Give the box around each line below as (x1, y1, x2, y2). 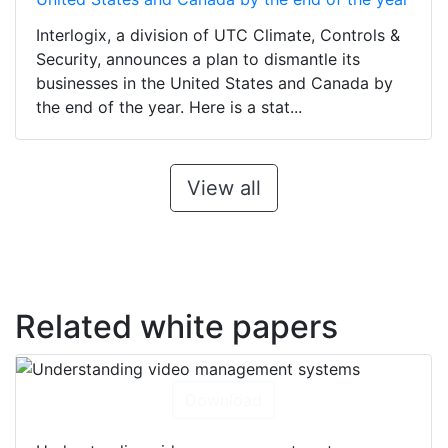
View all (186, 176, 261, 201)
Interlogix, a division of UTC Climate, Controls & (36, 25, 400, 46)
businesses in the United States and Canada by (36, 73, 393, 94)
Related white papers (15, 307, 338, 347)
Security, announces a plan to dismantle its (36, 49, 360, 70)
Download (185, 390, 262, 411)
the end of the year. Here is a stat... (36, 97, 302, 118)
